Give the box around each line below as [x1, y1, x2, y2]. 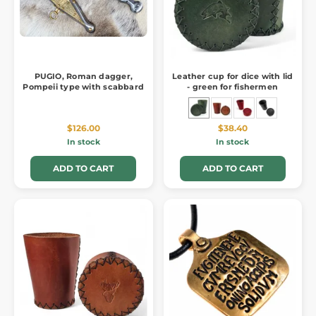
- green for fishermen [187, 82, 279, 92]
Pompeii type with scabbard [23, 82, 145, 92]
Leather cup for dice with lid [172, 71, 293, 82]
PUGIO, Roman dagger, [34, 71, 133, 82]
